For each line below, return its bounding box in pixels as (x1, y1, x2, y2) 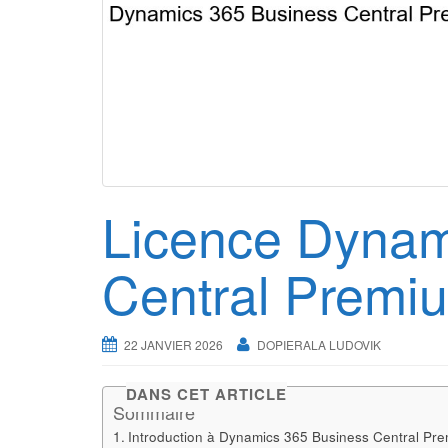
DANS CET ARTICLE (125, 382, 287, 405)
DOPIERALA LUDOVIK (257, 336, 381, 353)
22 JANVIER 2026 (124, 336, 223, 353)
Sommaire (113, 399, 195, 426)
